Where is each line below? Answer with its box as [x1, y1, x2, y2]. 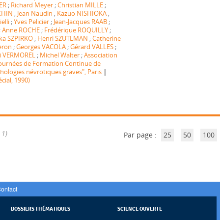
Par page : [123, 130, 159, 139]
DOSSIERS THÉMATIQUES [11, 205, 71, 212]
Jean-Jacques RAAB [53, 17, 107, 26]
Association [83, 51, 117, 59]
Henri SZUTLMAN [37, 34, 88, 43]
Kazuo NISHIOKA [56, 9, 107, 18]
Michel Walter [39, 51, 80, 59]
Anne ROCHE [1, 26, 40, 34]
